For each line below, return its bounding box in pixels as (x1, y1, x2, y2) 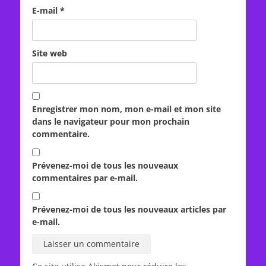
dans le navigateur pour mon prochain (32, 116, 189, 127)
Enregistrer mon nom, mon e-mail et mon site (32, 103, 221, 115)
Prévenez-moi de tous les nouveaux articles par (32, 204, 226, 215)
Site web (32, 47, 67, 59)
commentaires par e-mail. (32, 172, 138, 183)
